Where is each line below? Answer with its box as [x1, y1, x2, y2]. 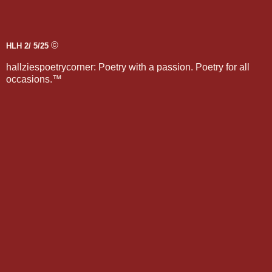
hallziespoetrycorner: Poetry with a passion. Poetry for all [6, 62, 250, 73]
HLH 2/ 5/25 [6, 41, 49, 51]
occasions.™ [6, 74, 62, 85]
